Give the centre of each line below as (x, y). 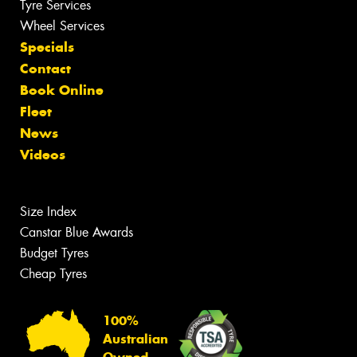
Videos (43, 154)
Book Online (62, 90)
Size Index (48, 211)
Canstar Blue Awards (76, 232)
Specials (47, 47)
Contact (45, 68)
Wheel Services (62, 25)
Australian (135, 339)
